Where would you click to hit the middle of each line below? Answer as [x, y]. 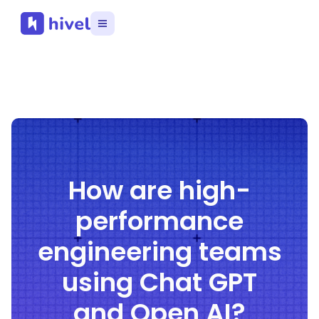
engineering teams [159, 252]
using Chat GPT [159, 283]
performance [159, 221]
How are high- [159, 191]
